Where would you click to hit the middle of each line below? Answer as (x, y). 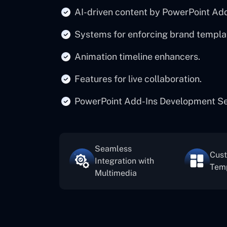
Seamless (113, 149)
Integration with (124, 161)
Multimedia (116, 173)
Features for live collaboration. (138, 79)
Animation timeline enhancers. (137, 56)
